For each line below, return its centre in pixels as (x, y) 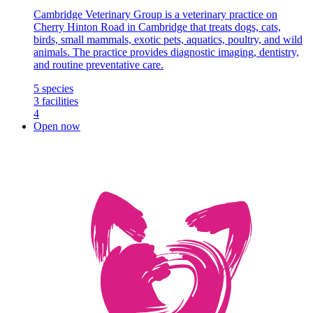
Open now (57, 126)
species (58, 88)
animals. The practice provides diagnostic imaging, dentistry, (166, 52)
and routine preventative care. (99, 64)
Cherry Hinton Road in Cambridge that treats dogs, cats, (157, 27)
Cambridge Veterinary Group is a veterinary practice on (155, 14)
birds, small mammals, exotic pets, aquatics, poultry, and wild (168, 39)
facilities (60, 101)
